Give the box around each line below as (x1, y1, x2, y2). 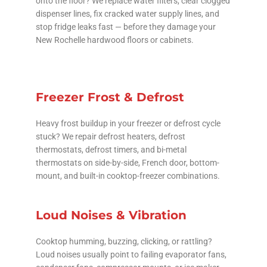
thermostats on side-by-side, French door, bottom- (36, 157, 219, 167)
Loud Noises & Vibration (36, 207, 187, 222)
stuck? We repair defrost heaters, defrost (36, 131, 185, 141)
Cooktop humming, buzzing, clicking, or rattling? (36, 236, 212, 246)
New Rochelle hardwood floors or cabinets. (36, 35, 194, 45)
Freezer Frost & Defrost (36, 89, 184, 104)
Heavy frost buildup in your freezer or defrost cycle (36, 118, 221, 128)
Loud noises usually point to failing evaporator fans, (36, 249, 226, 259)
